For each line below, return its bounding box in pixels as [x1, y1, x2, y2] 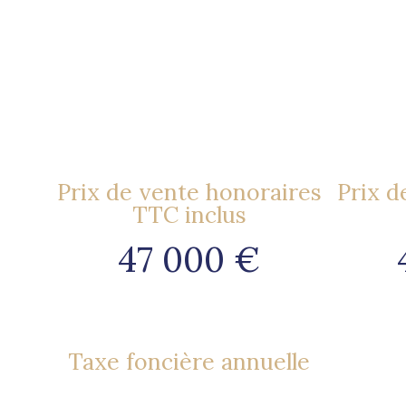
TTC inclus [131, 200, 246, 230]
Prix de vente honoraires [56, 178, 322, 208]
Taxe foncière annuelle [68, 346, 310, 376]
